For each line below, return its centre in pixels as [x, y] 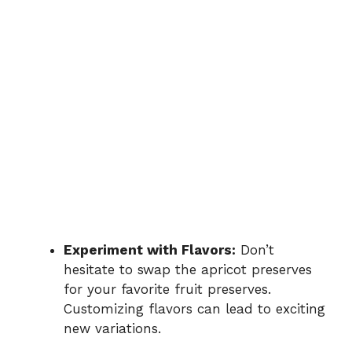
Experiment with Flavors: [150, 250]
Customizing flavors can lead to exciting [194, 309]
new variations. [112, 329]
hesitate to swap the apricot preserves [188, 270]
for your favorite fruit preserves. [167, 290]
